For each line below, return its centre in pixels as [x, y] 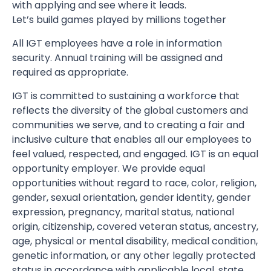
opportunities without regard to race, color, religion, [134, 183]
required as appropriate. [70, 72]
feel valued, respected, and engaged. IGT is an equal [135, 154]
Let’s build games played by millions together [119, 20]
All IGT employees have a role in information [117, 43]
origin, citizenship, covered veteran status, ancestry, [135, 227]
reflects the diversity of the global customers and [130, 110]
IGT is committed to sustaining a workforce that [126, 96]
